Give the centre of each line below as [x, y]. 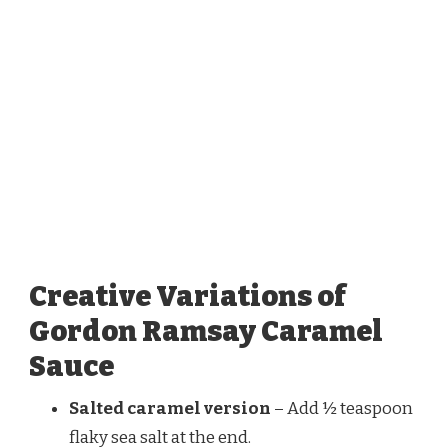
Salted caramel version [170, 409]
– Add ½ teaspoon [342, 409]
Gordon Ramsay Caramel [206, 332]
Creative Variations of [187, 297]
